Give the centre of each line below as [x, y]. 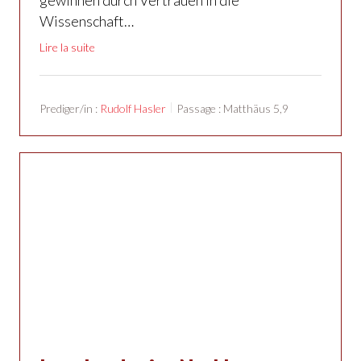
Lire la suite [67, 47]
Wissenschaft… [87, 21]
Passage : [199, 108]
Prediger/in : [68, 108]
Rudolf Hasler [133, 108]
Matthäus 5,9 [256, 108]
